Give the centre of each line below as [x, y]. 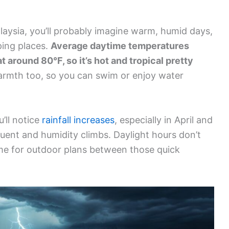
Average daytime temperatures [120, 46]
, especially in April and [164, 120]
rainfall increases [78, 120]
